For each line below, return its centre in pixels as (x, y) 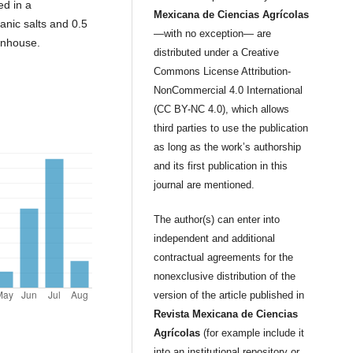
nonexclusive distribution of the (225, 277)
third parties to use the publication (231, 128)
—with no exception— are (213, 34)
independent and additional (215, 239)
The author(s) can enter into (217, 220)
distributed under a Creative (217, 53)
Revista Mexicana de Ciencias (226, 314)
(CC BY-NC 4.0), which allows (222, 110)
